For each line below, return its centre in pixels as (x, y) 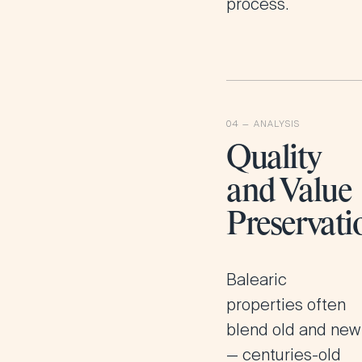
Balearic (257, 280)
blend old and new (293, 330)
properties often (286, 305)
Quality (274, 159)
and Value (289, 192)
